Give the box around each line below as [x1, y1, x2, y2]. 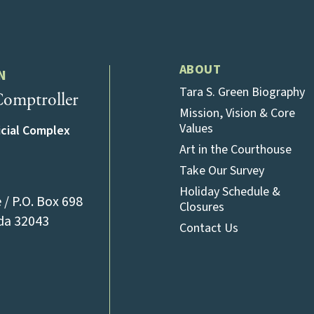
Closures [179, 198, 224, 216]
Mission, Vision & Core [179, 104, 295, 122]
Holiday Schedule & [179, 183, 280, 200]
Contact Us [179, 219, 238, 237]
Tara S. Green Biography [179, 83, 305, 101]
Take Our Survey [179, 162, 264, 179]
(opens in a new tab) [48, 210, 168, 231]
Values [179, 120, 213, 137]
